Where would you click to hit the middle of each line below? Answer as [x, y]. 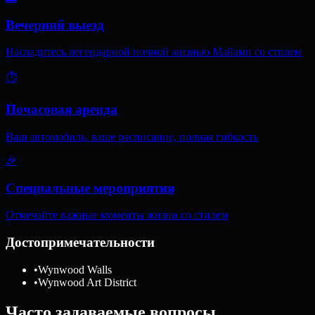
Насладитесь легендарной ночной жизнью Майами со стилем [154, 52]
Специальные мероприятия [90, 188]
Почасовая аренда [62, 110]
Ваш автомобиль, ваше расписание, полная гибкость [132, 136]
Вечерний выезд [55, 25]
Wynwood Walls [75, 269]
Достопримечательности [80, 242]
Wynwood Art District [87, 282]
